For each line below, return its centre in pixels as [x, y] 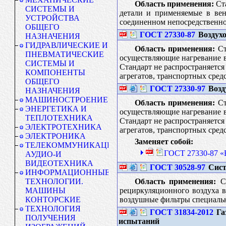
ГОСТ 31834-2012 [181, 212]
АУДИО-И [43, 154]
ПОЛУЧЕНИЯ [50, 218]
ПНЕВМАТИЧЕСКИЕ [65, 54]
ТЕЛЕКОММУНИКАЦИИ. [73, 145]
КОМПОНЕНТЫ [55, 72]
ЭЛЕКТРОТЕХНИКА [64, 127]
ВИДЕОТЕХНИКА [59, 163]
